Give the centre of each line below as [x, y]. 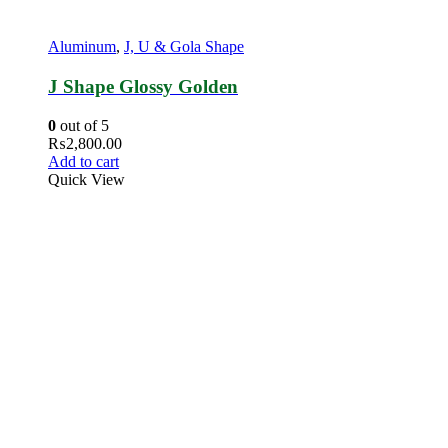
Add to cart [83, 161]
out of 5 [82, 125]
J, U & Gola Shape [184, 47]
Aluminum [82, 47]
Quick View [86, 179]
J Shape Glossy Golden [143, 86]
